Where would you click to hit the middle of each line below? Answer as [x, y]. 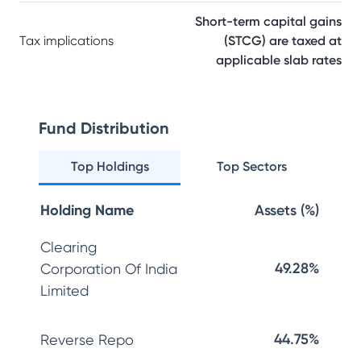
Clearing [68, 247]
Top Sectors [251, 166]
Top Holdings [110, 166]
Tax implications [66, 41]
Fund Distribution [104, 128]
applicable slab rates [279, 60]
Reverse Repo [87, 340]
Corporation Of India [109, 269]
